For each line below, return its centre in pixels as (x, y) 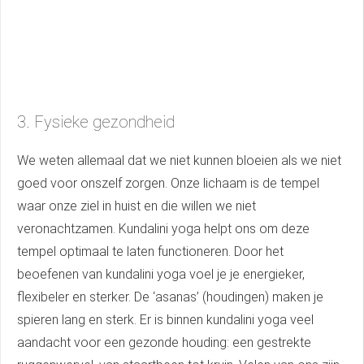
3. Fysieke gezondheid (96, 122)
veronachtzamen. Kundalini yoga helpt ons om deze (163, 229)
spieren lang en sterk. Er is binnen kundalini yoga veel (165, 320)
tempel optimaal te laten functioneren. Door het (150, 252)
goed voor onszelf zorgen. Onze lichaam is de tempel (168, 184)
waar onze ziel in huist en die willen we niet (136, 206)
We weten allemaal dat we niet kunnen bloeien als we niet (179, 161)
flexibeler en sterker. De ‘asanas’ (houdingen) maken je (170, 297)
